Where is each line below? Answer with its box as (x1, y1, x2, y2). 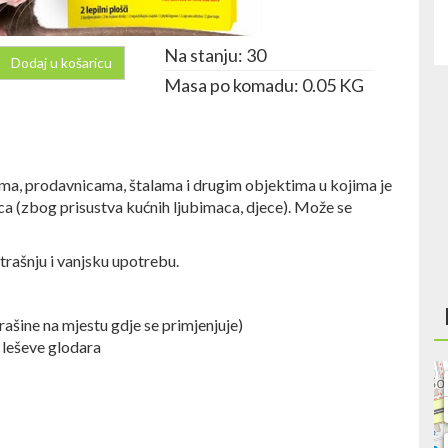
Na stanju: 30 (164, 44, 266, 66)
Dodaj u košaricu (11, 54, 112, 71)
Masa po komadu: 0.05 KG (164, 74, 364, 96)
